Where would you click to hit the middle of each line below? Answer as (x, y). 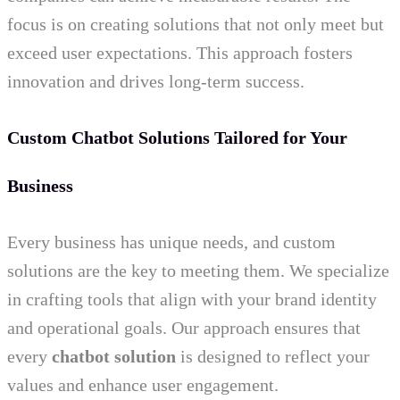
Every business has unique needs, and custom (171, 242)
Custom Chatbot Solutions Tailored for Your (177, 138)
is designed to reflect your (273, 357)
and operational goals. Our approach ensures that (184, 328)
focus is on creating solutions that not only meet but (196, 25)
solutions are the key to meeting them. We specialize (198, 271)
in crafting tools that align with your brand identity (192, 300)
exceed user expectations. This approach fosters (180, 53)
